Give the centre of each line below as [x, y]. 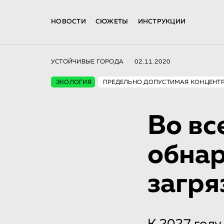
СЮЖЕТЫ [112, 22]
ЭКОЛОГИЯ [74, 82]
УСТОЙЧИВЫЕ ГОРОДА [87, 62]
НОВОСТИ [68, 22]
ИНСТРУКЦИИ [162, 22]
